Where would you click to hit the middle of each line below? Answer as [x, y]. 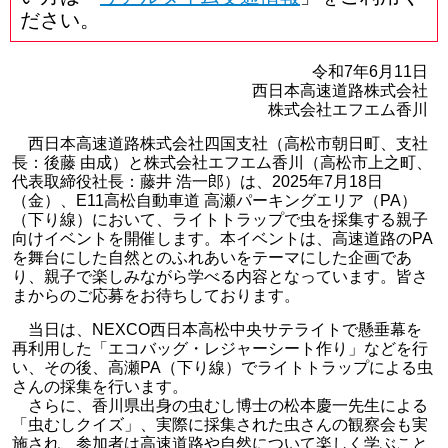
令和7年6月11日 [370, 71]
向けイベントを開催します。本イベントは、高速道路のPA [222, 238]
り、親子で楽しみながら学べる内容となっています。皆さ [220, 276]
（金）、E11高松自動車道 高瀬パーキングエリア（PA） [214, 200]
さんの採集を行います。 [100, 386]
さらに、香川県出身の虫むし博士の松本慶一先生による [228, 405]
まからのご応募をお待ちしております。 [156, 295]
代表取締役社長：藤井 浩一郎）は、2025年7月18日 [197, 181]
